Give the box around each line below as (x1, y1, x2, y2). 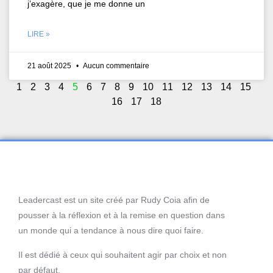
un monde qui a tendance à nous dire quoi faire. (18, 225, 204, 236)
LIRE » (27, 30, 50, 39)
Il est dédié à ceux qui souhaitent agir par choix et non (18, 249, 227, 260)
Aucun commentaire (82, 62, 149, 71)
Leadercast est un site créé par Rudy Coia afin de (18, 195, 210, 205)
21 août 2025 (27, 62, 73, 71)
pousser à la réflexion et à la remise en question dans (18, 210, 225, 221)
